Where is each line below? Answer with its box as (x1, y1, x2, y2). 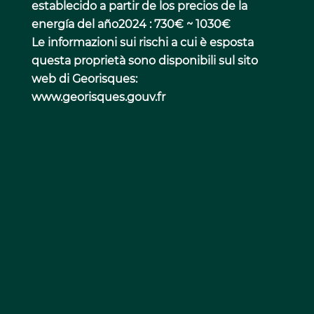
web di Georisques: (31, 72, 137, 86)
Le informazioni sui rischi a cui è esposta (31, 36, 254, 50)
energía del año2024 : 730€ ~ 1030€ (31, 18, 231, 32)
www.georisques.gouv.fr (31, 90, 165, 104)
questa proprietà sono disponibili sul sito (31, 54, 258, 68)
